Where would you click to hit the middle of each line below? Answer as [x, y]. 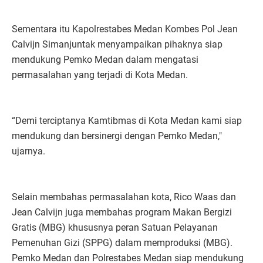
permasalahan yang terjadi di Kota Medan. [100, 75]
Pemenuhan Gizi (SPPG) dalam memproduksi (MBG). [122, 243]
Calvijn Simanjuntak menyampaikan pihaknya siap [117, 45]
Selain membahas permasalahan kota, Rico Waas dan [124, 197]
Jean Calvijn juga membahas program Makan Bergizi [122, 213]
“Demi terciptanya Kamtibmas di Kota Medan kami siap [127, 121]
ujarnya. [30, 151]
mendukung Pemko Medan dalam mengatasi [105, 60]
